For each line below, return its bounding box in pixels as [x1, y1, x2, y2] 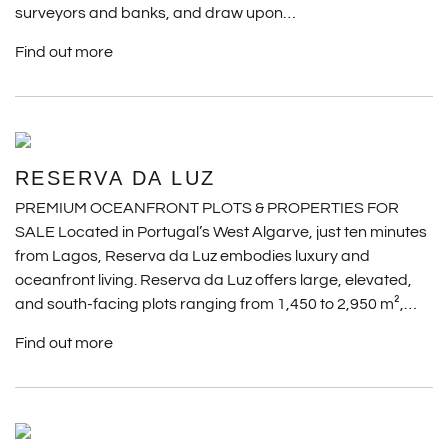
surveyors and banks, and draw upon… [14, 5, 296, 21]
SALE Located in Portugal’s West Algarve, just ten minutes [14, 224, 427, 240]
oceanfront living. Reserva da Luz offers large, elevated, [14, 272, 412, 288]
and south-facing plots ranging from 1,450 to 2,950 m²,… [14, 296, 417, 312]
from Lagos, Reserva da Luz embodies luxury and [14, 248, 370, 264]
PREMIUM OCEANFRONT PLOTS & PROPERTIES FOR [14, 200, 399, 216]
